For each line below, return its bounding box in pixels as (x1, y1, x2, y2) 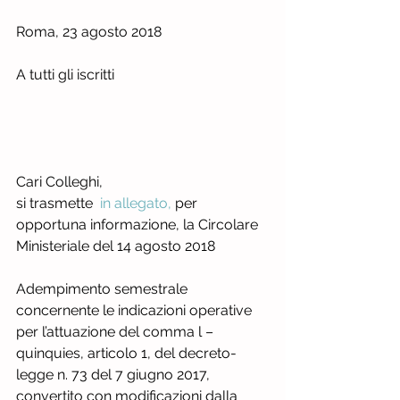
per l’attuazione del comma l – (16, 323, 217, 340)
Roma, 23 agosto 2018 (16, 23, 197, 40)
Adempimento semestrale (16, 280, 191, 297)
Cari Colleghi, (16, 173, 103, 190)
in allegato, (100, 195, 171, 212)
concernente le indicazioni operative (16, 302, 255, 319)
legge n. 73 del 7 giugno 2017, (16, 366, 213, 383)
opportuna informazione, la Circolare (16, 216, 262, 233)
